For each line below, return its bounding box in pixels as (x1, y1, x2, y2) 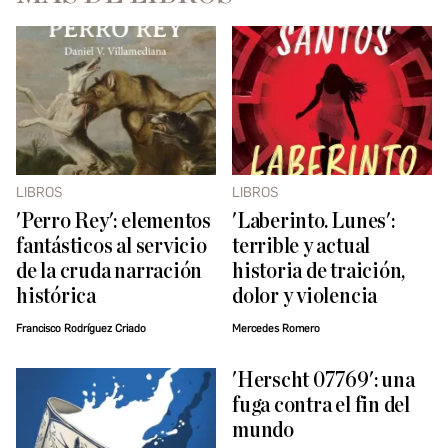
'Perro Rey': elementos (16, 210, 211, 234)
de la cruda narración (16, 260, 203, 284)
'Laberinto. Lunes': (232, 210, 395, 234)
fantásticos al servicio (16, 235, 207, 259)
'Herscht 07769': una (232, 369, 415, 393)
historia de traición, (232, 260, 406, 284)
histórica (16, 285, 96, 309)
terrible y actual (232, 235, 371, 259)
